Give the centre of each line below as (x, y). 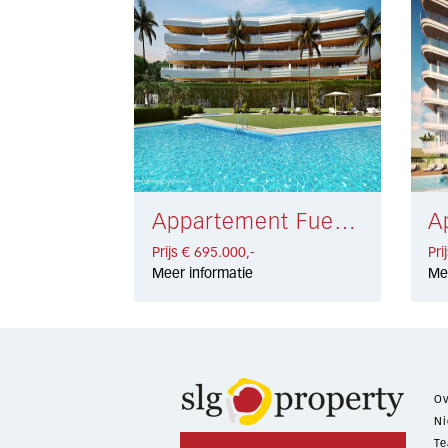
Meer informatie (202, 273)
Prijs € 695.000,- (203, 252)
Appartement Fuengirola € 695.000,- (344, 222)
